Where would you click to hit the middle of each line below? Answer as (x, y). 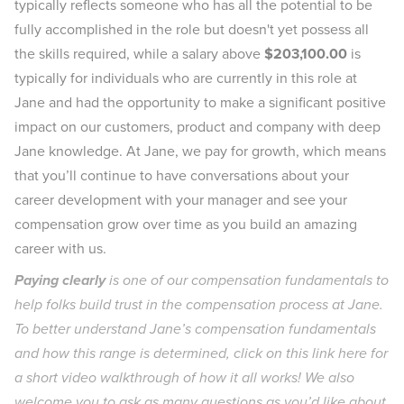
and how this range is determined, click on (150, 353)
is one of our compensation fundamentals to (247, 280)
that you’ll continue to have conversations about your (182, 175)
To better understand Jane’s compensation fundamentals (195, 329)
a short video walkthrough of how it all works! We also (184, 377)
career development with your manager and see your (181, 200)
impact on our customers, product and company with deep (197, 127)
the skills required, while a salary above (139, 54)
